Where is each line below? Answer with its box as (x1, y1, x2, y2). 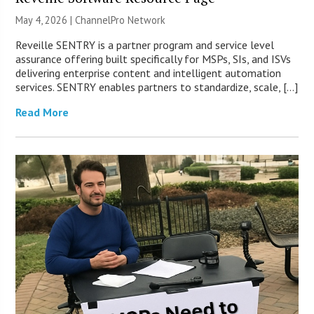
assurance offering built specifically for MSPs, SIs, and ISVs (15, 52, 292, 67)
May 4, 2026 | (15, 13, 76, 27)
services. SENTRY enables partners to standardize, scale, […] (15, 80, 299, 95)
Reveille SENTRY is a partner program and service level (15, 38, 275, 53)
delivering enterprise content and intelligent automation (15, 66, 282, 81)
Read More (15, 105, 69, 120)
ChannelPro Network (75, 13, 166, 27)
